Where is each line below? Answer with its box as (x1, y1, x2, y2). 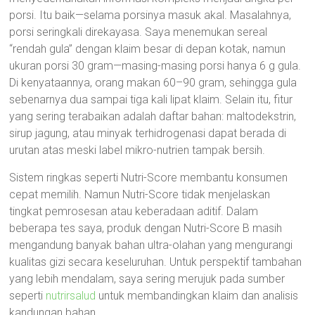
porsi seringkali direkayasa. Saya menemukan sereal (9, 25, 268, 39)
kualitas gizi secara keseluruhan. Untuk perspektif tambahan (9, 255, 302, 269)
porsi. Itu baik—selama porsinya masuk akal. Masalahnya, (9, 8, 292, 22)
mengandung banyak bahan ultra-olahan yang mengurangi (9, 238, 293, 252)
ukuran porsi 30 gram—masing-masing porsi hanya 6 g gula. (9, 59, 302, 72)
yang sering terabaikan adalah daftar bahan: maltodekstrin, (9, 110, 297, 123)
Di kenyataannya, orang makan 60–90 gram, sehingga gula (9, 76, 297, 89)
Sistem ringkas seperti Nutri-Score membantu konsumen (9, 171, 288, 184)
